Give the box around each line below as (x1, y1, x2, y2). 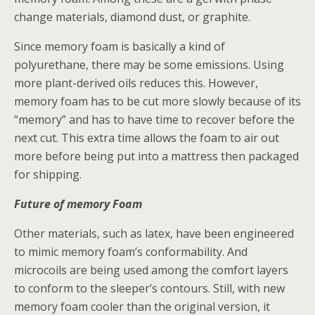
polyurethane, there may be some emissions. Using (14, 57, 284, 73)
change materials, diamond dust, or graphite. (14, 9, 250, 25)
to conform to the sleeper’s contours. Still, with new (14, 281, 285, 297)
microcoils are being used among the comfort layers (14, 262, 288, 278)
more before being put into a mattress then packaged (14, 148, 299, 165)
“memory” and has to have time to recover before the (14, 112, 295, 128)
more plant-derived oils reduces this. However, (14, 75, 258, 91)
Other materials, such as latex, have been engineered (14, 226, 294, 242)
